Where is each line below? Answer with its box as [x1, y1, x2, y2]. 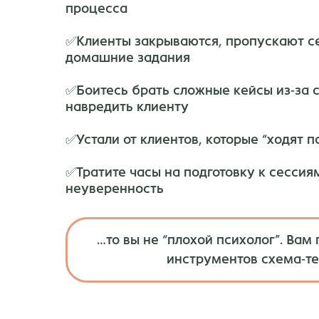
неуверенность [66, 182, 164, 196]
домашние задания [66, 51, 194, 65]
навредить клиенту [66, 100, 192, 114]
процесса [66, 1, 127, 16]
